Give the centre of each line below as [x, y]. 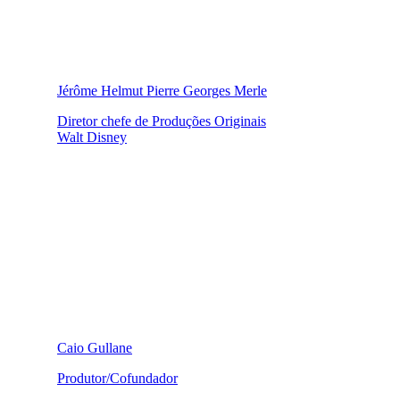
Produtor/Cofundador [117, 378]
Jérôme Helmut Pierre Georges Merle [162, 90]
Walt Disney [92, 137]
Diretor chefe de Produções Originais [162, 121]
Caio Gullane [95, 347]
